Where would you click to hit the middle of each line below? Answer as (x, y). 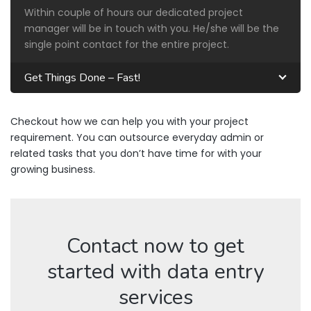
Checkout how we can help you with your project (129, 121)
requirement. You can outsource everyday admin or (137, 137)
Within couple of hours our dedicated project (134, 12)
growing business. (53, 169)
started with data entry (155, 271)
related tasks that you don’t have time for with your (136, 153)
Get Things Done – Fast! (82, 77)
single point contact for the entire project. (127, 44)
